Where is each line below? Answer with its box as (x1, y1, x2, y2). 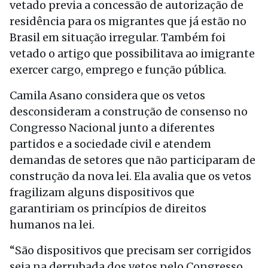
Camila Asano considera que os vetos (10, 89, 205, 102)
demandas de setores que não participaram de (10, 153, 255, 167)
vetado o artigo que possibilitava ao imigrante (10, 47, 255, 60)
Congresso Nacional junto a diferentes (10, 121, 215, 135)
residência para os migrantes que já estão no (10, 14, 246, 28)
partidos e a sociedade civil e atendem (10, 137, 211, 151)
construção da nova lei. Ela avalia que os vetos (10, 169, 251, 183)
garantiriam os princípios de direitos (10, 202, 206, 215)
